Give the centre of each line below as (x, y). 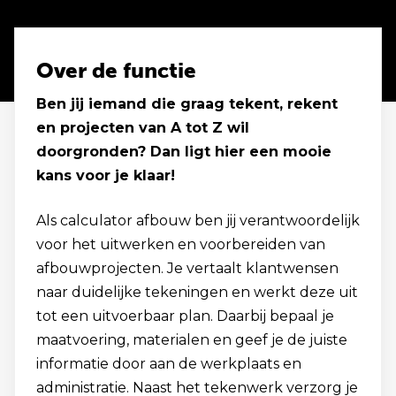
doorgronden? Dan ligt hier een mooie (184, 152)
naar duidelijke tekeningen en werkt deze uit (197, 292)
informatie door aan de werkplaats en (169, 364)
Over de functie (116, 70)
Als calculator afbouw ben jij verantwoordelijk (198, 221)
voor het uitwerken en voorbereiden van (181, 244)
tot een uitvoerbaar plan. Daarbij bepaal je (185, 316)
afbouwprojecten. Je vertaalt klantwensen (187, 268)
